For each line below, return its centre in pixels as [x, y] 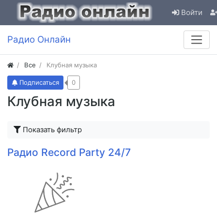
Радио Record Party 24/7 [69, 153]
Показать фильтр [52, 130]
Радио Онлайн [39, 40]
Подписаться [39, 83]
